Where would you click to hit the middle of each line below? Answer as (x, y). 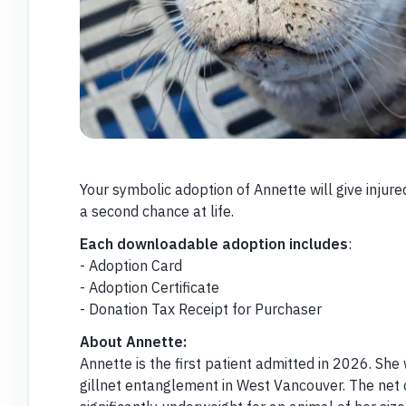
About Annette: (133, 341)
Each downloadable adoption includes (213, 243)
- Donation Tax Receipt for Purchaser (200, 309)
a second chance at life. (156, 211)
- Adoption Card (130, 265)
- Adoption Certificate (149, 287)
